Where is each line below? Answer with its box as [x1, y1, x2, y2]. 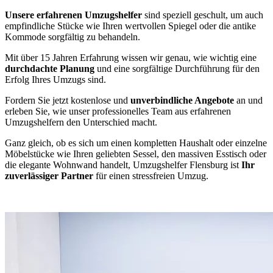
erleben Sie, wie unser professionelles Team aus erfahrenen [5, 105, 231, 116]
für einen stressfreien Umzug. [93, 170, 208, 181]
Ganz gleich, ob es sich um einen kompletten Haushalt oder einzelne [5, 137, 267, 148]
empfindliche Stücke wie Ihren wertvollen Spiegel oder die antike [5, 20, 256, 31]
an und [234, 94, 263, 105]
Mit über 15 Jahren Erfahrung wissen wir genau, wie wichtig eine [5, 52, 257, 63]
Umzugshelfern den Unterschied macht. [5, 116, 157, 127]
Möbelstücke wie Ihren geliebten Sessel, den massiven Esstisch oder [5, 148, 266, 159]
